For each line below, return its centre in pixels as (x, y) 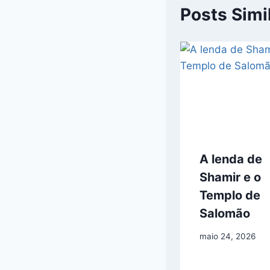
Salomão (225, 213)
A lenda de (231, 159)
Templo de (230, 195)
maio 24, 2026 (228, 237)
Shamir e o (230, 177)
